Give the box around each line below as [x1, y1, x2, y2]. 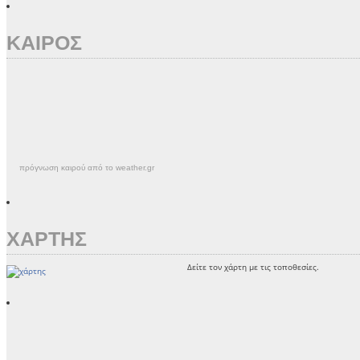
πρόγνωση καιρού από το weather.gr [19, 163, 154, 172]
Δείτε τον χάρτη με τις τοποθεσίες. [187, 261, 319, 272]
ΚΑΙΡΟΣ [6, 31, 82, 54]
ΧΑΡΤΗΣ [6, 227, 87, 250]
